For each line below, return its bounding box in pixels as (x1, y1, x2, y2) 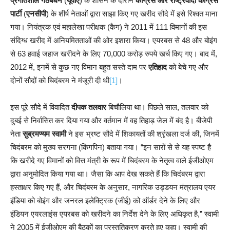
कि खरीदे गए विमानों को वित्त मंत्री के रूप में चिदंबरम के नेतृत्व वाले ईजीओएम (10, 156, 214, 165)
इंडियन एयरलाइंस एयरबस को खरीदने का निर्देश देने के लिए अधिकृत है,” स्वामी (10, 209, 219, 218)
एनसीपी (26, 9, 46, 18)
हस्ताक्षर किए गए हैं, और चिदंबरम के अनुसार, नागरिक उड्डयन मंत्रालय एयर (10, 182, 216, 191)
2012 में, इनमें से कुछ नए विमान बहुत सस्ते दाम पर (10, 62, 148, 71)
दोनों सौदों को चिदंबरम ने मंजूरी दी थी (10, 75, 109, 85)
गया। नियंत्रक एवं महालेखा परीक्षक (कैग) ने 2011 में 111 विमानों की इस (10, 22, 207, 31)
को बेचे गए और (167, 62, 208, 71)
